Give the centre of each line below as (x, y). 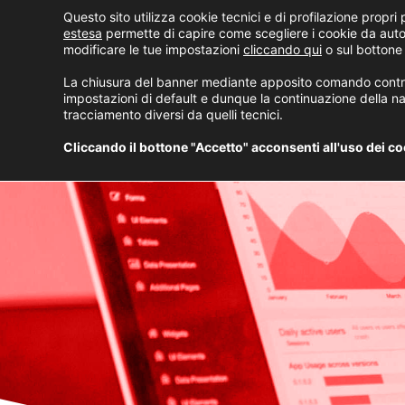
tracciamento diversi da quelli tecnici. (173, 114)
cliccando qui (283, 49)
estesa (83, 33)
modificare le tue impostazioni (153, 49)
